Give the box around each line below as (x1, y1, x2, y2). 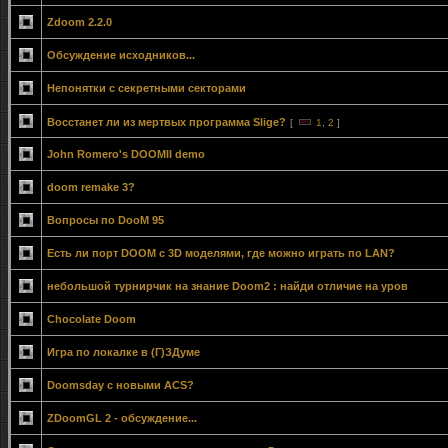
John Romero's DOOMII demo (47, 148, 205, 160)
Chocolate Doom (47, 313, 136, 325)
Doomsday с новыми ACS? (47, 379, 194, 391)
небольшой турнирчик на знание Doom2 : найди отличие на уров (47, 280, 408, 292)
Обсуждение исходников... (47, 49, 195, 61)
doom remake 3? (47, 181, 135, 193)
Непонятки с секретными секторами (47, 82, 246, 94)
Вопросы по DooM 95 (47, 214, 164, 226)
